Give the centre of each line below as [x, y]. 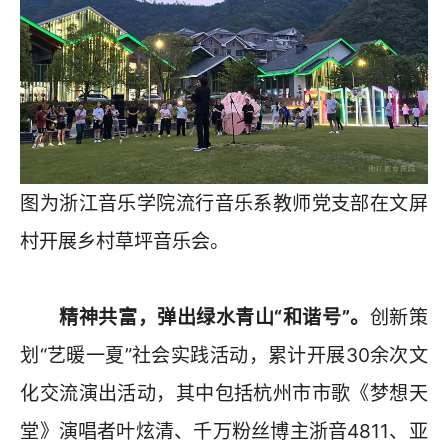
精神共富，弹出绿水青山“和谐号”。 [214, 317]
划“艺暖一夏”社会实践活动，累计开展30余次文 [224, 355]
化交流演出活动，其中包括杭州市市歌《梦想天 [224, 393]
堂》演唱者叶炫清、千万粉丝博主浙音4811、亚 [224, 431]
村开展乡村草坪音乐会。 [125, 241]
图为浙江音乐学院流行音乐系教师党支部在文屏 [224, 203]
